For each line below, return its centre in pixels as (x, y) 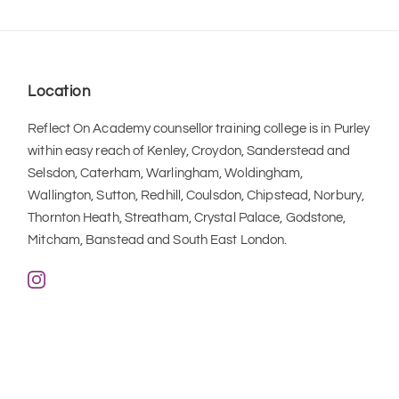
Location (60, 92)
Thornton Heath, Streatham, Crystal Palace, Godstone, (187, 218)
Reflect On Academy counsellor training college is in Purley (199, 129)
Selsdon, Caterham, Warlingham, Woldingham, (166, 174)
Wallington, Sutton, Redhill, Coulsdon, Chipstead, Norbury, (196, 196)
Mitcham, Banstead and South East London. (158, 240)
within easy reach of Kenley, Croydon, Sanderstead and (189, 151)
